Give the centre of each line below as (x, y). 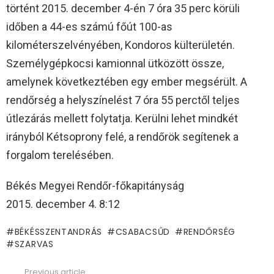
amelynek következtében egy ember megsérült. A (127, 82)
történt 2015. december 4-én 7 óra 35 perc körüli (123, 9)
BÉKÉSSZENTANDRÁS (58, 232)
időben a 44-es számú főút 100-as (89, 27)
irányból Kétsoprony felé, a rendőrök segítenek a (122, 137)
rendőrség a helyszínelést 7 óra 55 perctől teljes (123, 100)
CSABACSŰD (143, 232)
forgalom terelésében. (60, 155)
